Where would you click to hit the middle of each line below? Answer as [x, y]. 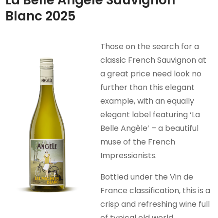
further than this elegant [148, 87]
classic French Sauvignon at [154, 60]
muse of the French [138, 142]
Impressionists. [129, 155]
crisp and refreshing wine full [155, 204]
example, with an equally [147, 101]
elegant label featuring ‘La [150, 114]
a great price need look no [151, 73]
